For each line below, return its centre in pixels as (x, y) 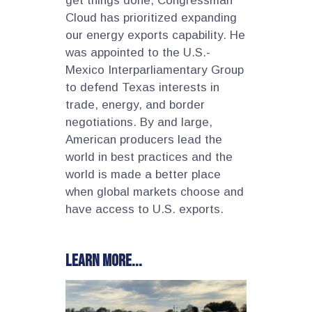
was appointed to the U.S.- (138, 53)
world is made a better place (143, 174)
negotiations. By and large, (139, 122)
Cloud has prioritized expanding (151, 18)
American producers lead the (144, 140)
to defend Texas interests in (142, 87)
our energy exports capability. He (155, 35)
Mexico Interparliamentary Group (155, 70)
